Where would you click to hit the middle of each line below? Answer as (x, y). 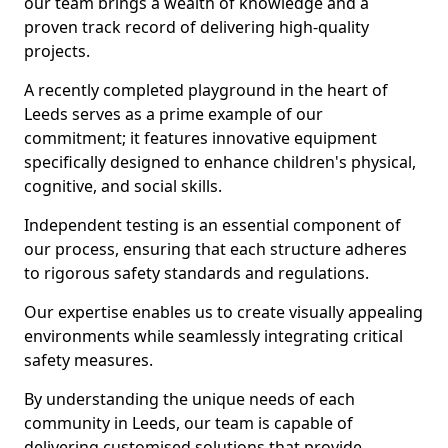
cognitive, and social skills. (123, 186)
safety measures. (88, 360)
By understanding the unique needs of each (189, 399)
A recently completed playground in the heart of (206, 90)
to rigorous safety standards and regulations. (196, 273)
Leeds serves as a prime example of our (173, 114)
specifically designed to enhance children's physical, (220, 162)
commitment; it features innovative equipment (200, 138)
